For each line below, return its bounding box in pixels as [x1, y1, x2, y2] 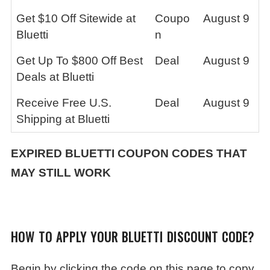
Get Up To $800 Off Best [16, 54, 143, 67]
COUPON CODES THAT [115, 147, 247, 160]
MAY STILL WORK [11, 166, 111, 179]
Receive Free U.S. [16, 96, 111, 109]
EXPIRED [11, 147, 65, 160]
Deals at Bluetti [16, 71, 94, 83]
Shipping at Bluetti [16, 113, 110, 125]
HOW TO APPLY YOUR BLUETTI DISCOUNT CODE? [11, 228, 254, 246]
